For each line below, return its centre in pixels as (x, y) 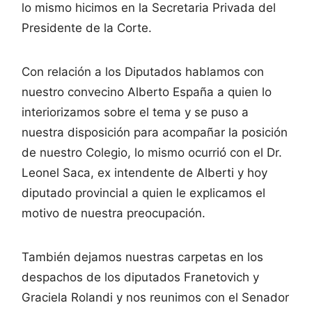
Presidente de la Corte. (87, 28)
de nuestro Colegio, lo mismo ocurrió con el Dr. (152, 152)
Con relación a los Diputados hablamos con (143, 71)
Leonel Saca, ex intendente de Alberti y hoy (145, 172)
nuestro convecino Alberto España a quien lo (147, 92)
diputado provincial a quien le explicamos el (143, 193)
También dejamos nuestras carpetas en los (142, 257)
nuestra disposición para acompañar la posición (155, 132)
